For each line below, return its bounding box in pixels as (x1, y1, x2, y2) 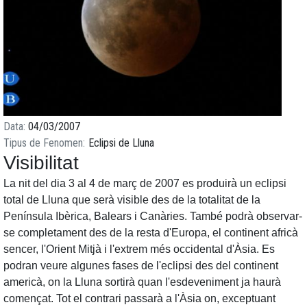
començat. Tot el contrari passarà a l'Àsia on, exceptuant (3, 292, 275, 304)
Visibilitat (3, 151, 79, 173)
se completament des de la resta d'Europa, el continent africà (3, 226, 298, 238)
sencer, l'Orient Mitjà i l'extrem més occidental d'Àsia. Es (3, 243, 275, 255)
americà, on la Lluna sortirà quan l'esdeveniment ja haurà (3, 275, 281, 288)
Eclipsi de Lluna (88, 136, 155, 149)
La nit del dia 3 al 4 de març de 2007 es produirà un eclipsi (3, 177, 286, 189)
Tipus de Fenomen (3, 136, 83, 149)
